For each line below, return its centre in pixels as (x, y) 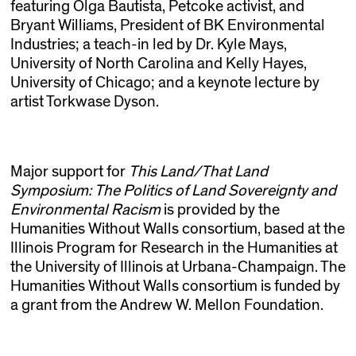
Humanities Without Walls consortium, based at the (177, 229)
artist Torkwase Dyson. (84, 102)
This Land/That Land (198, 172)
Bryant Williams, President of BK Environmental (167, 26)
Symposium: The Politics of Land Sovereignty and (173, 191)
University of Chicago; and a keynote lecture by (164, 83)
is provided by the (220, 210)
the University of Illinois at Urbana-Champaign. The (178, 267)
